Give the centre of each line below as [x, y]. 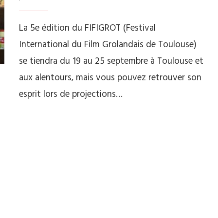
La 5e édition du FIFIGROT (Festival [87, 28]
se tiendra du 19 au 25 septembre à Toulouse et [111, 61]
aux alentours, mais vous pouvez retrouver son [110, 78]
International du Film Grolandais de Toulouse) [108, 45]
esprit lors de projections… [71, 94]
